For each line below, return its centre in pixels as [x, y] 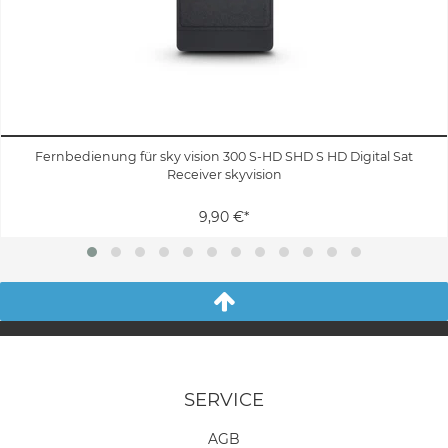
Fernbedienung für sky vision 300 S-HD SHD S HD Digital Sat [224, 156]
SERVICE [224, 399]
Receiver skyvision [224, 174]
